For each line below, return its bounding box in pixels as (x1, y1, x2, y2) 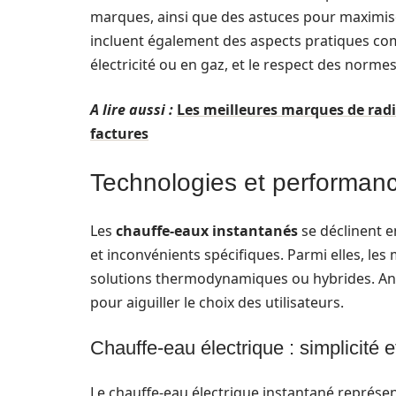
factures (90, 124, 148, 143)
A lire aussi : (90, 100, 173, 119)
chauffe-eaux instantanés (116, 221, 298, 240)
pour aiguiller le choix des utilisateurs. (90, 293, 344, 312)
